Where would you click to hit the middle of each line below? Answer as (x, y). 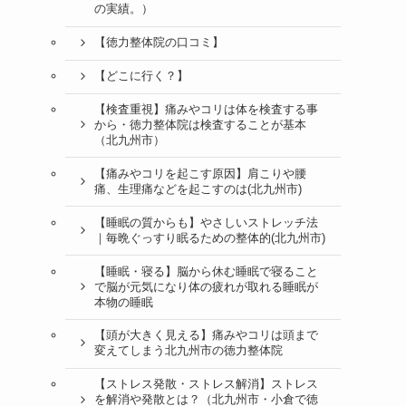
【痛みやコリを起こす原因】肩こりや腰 (200, 174)
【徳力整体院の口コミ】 (159, 43)
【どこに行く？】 (141, 77)
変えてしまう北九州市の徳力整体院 (188, 351)
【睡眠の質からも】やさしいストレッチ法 (206, 222)
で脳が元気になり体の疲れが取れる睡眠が (206, 287)
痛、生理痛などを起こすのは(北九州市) (198, 189)
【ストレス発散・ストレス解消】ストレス (206, 385)
